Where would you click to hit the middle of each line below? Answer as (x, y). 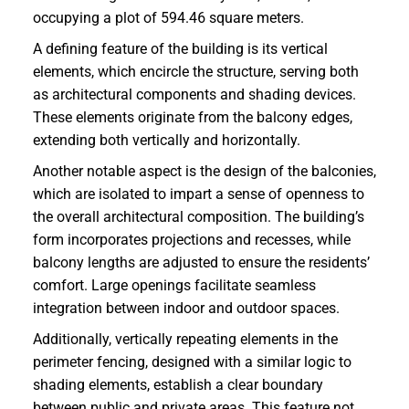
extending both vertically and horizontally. (167, 141)
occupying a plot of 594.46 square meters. (168, 18)
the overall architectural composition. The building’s (199, 217)
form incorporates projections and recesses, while (192, 240)
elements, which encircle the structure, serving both (196, 72)
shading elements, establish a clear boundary (178, 385)
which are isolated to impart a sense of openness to (199, 194)
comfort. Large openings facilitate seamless (174, 286)
